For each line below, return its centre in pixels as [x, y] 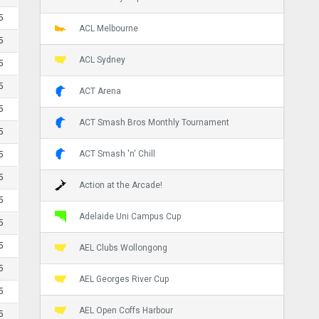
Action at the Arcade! [120, 185]
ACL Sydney [102, 59]
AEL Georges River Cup [124, 279]
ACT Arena [100, 91]
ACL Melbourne [108, 28]
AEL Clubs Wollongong [123, 247]
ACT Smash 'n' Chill [117, 153]
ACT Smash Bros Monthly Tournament [154, 122]
